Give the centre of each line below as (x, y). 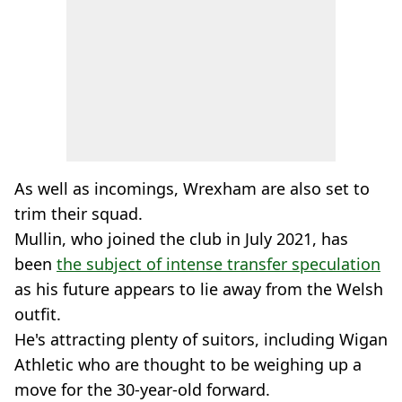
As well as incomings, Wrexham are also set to (192, 188)
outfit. (38, 314)
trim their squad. (79, 214)
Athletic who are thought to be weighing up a (188, 364)
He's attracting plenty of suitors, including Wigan (201, 339)
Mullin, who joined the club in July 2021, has (181, 239)
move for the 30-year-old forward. (142, 389)
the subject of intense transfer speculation (218, 264)
